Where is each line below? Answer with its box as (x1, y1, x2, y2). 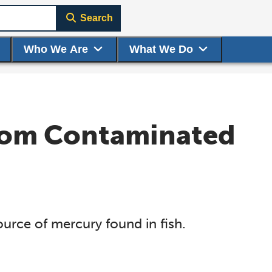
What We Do (129, 43, 193, 55)
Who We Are (23, 43, 88, 55)
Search (80, 13, 113, 23)
